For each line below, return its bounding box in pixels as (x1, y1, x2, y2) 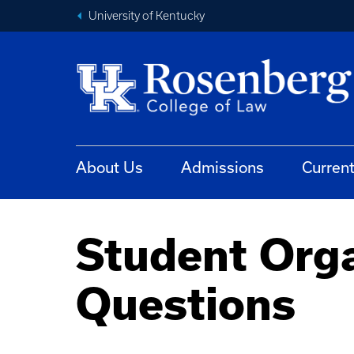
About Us (76, 158, 143, 176)
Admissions (181, 158, 264, 176)
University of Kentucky (88, 9, 205, 22)
